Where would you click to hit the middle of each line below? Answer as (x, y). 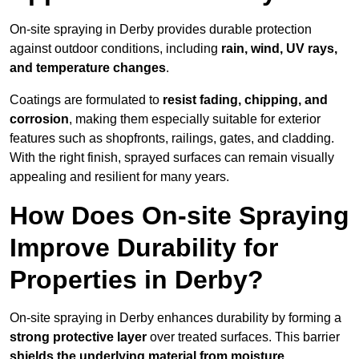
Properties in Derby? (137, 280)
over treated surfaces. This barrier (243, 337)
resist (179, 100)
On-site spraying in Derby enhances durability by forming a (175, 318)
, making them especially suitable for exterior (195, 119)
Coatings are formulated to (86, 100)
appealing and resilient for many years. (119, 177)
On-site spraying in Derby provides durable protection (161, 30)
